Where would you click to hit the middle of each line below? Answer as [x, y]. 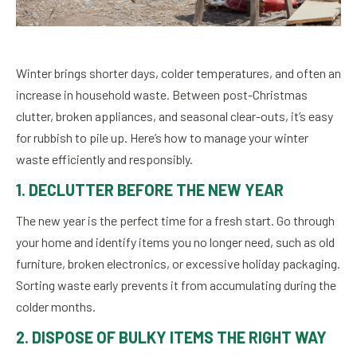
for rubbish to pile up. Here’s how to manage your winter [162, 137]
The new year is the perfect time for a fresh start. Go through [175, 220]
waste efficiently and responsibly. [104, 159]
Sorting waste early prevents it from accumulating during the [176, 284]
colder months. [56, 306]
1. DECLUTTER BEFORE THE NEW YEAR [150, 189]
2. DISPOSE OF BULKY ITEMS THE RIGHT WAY [171, 337]
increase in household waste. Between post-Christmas [162, 94]
